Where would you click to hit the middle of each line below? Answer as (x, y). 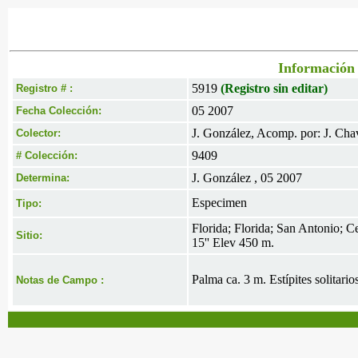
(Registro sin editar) (274, 88)
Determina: (43, 178)
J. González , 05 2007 (247, 178)
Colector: (38, 133)
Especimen (219, 203)
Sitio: (29, 235)
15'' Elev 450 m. (233, 243)
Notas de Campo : (60, 280)
